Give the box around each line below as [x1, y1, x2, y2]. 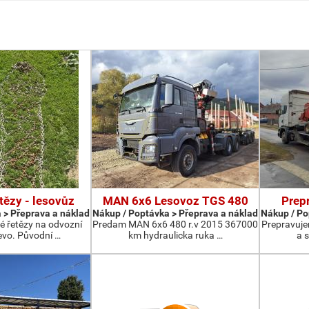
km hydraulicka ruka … [128, 230, 223, 241]
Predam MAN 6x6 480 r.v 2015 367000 [92, 219, 258, 230]
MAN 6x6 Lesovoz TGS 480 [102, 194, 248, 208]
